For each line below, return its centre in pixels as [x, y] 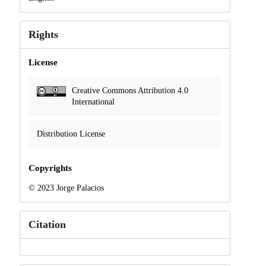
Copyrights [50, 168]
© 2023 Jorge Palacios [66, 188]
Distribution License [71, 134]
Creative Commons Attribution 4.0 [130, 90]
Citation [47, 225]
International [93, 102]
